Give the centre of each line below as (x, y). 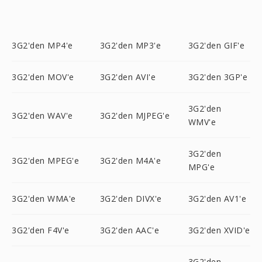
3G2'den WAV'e (42, 115)
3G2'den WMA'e (44, 199)
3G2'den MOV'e (43, 77)
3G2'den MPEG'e (45, 160)
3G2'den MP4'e (42, 45)
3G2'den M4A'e (130, 160)
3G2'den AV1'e (217, 199)
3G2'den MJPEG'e (135, 115)
